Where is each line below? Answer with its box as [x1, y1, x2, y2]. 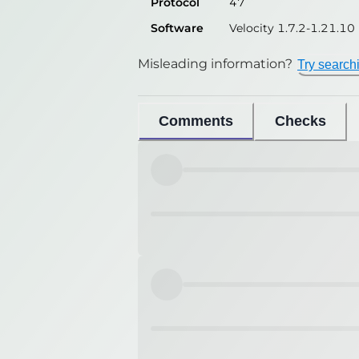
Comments [159, 113, 233, 130]
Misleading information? [138, 55, 292, 71]
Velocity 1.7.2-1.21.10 [229, 20, 355, 35]
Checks [275, 113, 326, 130]
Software [151, 20, 204, 35]
